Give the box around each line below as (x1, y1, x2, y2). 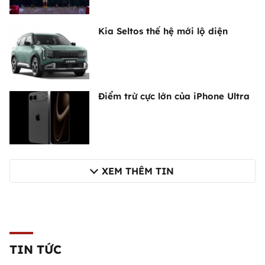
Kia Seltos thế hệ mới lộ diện (98, 25, 228, 37)
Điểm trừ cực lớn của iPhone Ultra (98, 90, 250, 102)
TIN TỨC (9, 241, 62, 257)
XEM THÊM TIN (102, 164, 174, 177)
